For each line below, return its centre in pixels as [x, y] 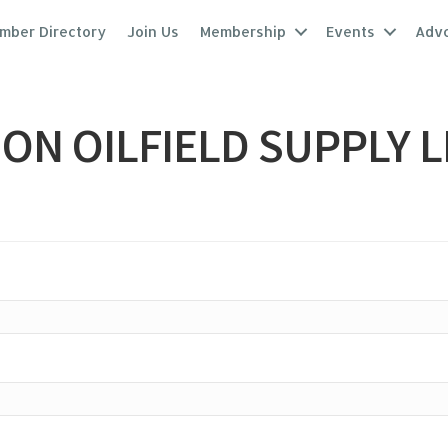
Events [351, 31]
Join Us [153, 31]
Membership [243, 31]
